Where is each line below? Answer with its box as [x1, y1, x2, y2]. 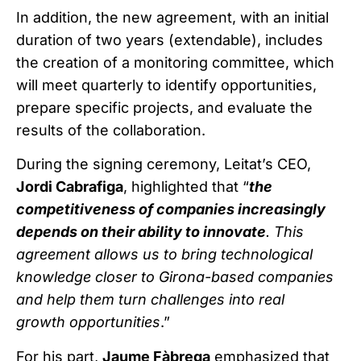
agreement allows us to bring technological [16, 246, 313, 263]
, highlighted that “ [123, 178, 249, 196]
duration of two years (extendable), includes [16, 31, 323, 48]
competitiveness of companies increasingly [16, 201, 326, 218]
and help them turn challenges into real [16, 291, 284, 309]
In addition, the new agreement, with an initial [16, 8, 329, 26]
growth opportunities [16, 313, 160, 331]
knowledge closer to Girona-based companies [16, 268, 334, 286]
